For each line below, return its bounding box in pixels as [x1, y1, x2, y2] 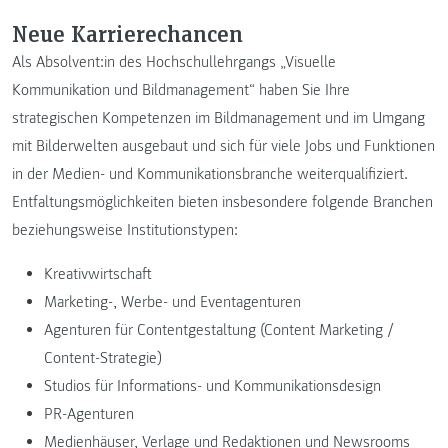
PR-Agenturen [44, 404, 134, 424]
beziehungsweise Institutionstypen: [12, 220, 238, 240]
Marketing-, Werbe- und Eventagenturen [44, 292, 301, 312]
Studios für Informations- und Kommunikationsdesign [44, 376, 381, 396]
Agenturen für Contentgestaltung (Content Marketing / [44, 320, 394, 340]
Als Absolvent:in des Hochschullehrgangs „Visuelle [12, 52, 336, 72]
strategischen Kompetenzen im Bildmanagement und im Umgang [12, 108, 425, 128]
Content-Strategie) [44, 348, 162, 368]
